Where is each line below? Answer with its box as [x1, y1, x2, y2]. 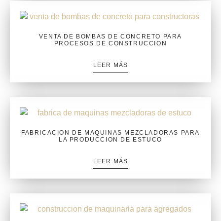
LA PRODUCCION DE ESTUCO [59, 136, 162, 143]
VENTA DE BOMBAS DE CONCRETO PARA [38, 33, 183, 40]
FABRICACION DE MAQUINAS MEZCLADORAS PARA [21, 129, 200, 136]
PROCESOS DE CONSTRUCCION [54, 39, 167, 47]
